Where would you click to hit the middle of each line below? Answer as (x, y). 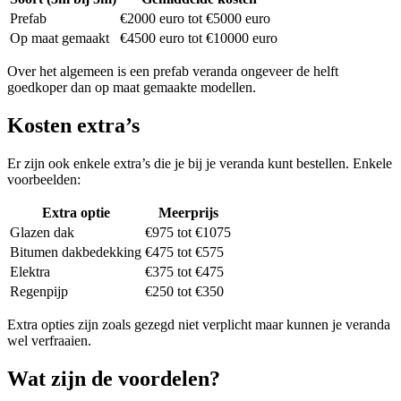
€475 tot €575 (184, 252)
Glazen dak (42, 232)
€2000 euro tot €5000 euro (195, 19)
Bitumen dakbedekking (76, 252)
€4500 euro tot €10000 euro (199, 38)
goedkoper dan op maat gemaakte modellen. (132, 88)
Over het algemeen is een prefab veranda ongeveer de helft (173, 72)
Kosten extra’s (73, 125)
